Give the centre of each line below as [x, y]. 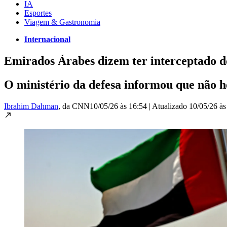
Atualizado [171, 106]
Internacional [47, 39]
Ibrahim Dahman [31, 106]
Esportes [38, 13]
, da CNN [74, 106]
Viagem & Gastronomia [62, 22]
